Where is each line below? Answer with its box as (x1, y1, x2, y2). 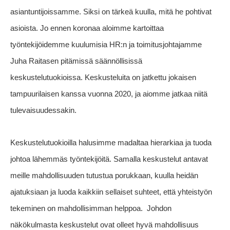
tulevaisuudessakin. (10, 106, 76, 115)
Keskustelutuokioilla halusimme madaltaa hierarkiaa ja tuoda (10, 138, 212, 147)
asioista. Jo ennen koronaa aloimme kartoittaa (10, 24, 164, 33)
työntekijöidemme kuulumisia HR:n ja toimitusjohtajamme (10, 40, 202, 49)
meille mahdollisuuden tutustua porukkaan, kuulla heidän (10, 171, 198, 180)
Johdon (147, 204, 171, 213)
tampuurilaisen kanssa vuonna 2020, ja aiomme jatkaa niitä (10, 89, 207, 99)
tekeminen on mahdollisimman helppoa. (10, 204, 145, 213)
